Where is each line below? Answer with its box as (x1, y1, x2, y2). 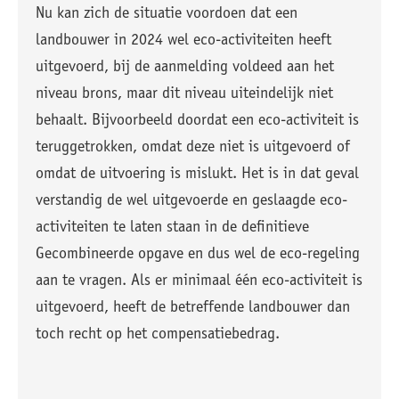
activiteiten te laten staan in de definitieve (36, 220, 309, 236)
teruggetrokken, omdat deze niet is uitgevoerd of (36, 140, 350, 156)
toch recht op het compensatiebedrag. (36, 327, 280, 343)
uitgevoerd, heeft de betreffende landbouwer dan (36, 300, 350, 316)
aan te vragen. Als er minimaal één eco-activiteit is (36, 273, 362, 289)
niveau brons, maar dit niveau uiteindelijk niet (36, 86, 333, 102)
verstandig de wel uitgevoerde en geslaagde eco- (36, 193, 347, 209)
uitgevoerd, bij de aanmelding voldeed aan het (36, 60, 334, 76)
